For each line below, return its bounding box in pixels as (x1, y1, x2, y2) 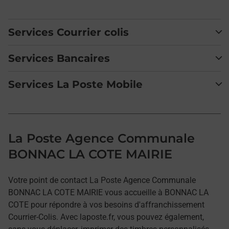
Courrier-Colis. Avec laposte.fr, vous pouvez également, (8, 212, 204, 222)
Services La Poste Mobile (8, 78, 143, 90)
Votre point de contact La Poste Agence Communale (8, 175, 196, 185)
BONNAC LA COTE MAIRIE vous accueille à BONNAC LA (8, 188, 209, 197)
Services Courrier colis (8, 26, 129, 38)
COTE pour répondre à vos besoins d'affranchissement (8, 200, 204, 210)
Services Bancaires (8, 52, 110, 64)
